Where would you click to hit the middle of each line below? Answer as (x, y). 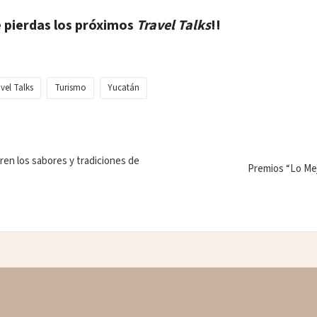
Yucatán (123, 87)
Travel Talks (174, 25)
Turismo (70, 87)
